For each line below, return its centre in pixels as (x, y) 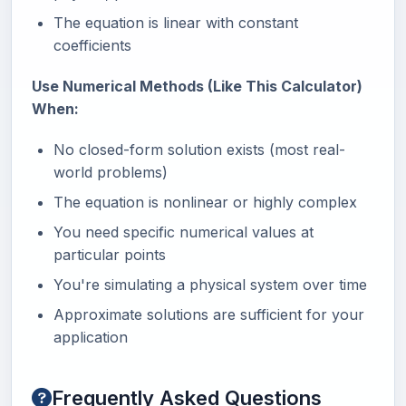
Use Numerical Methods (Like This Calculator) (197, 87)
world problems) (111, 173)
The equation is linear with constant (176, 23)
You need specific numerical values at (184, 232)
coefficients (92, 46)
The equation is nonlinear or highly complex (205, 203)
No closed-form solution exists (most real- (199, 150)
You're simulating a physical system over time (210, 285)
